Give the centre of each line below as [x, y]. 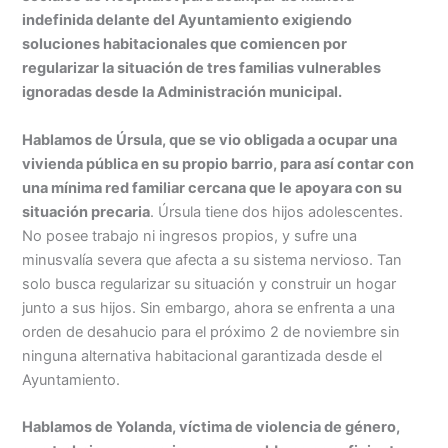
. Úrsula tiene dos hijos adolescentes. [277, 211]
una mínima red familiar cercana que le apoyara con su [212, 187]
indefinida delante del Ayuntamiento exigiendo [187, 20]
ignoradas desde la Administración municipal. [182, 92]
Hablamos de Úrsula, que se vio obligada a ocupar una [210, 139]
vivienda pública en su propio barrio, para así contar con [218, 163]
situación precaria [86, 211]
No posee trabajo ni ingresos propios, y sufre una [190, 235]
